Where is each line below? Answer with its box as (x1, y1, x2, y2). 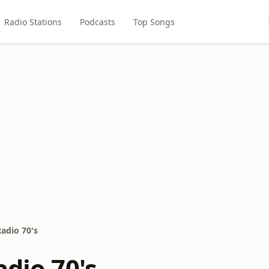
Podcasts (79, 16, 115, 28)
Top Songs (133, 16, 175, 28)
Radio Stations (4, 16, 62, 28)
